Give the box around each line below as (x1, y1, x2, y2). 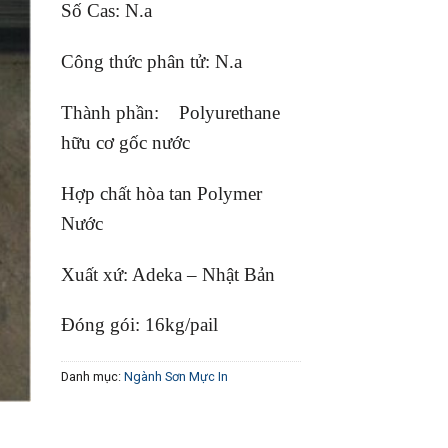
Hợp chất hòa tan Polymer (61, 182, 262, 204)
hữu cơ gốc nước (61, 131, 190, 153)
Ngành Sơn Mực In (124, 369, 228, 385)
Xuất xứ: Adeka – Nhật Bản (61, 263, 275, 285)
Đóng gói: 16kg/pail (61, 314, 218, 336)
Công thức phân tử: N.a (61, 51, 242, 73)
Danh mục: (61, 369, 124, 385)
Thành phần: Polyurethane (61, 101, 280, 123)
